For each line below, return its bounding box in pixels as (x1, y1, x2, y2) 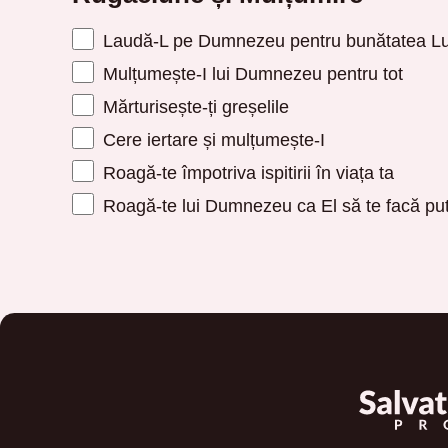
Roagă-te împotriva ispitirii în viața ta (97, 161, 394, 183)
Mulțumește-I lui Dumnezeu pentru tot (97, 62, 403, 84)
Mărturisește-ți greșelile (97, 95, 289, 117)
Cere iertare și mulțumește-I (97, 128, 325, 150)
